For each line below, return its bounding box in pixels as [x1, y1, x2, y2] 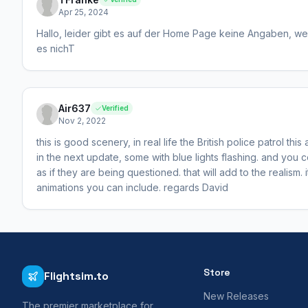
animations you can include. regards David [36, 181, 228, 193]
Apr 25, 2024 [58, 6, 109, 17]
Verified [102, 104, 129, 113]
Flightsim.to [44, 268, 109, 283]
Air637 [58, 102, 91, 114]
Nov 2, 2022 [58, 115, 106, 126]
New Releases [203, 289, 269, 302]
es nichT [36, 42, 75, 54]
